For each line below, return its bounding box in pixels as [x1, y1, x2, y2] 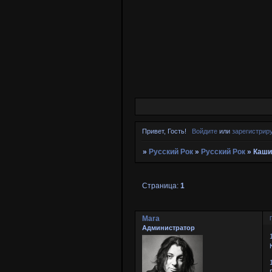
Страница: [142, 182, 181, 191]
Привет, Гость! [142, 127, 186, 135]
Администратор [142, 224, 195, 232]
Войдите [191, 127, 217, 135]
